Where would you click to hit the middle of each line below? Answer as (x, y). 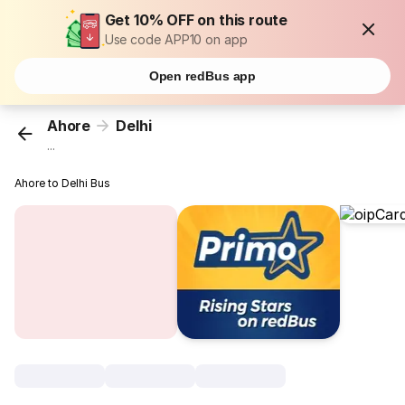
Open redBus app (202, 76)
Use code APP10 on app (176, 39)
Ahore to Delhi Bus (63, 184)
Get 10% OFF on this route (196, 20)
